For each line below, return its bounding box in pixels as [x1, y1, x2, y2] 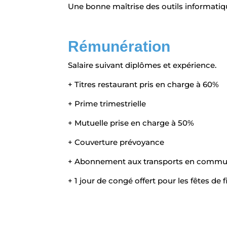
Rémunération [68, 38, 171, 55]
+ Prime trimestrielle [68, 99, 146, 109]
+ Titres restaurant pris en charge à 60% [68, 80, 219, 90]
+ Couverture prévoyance [68, 137, 165, 147]
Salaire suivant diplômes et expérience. [68, 60, 217, 70]
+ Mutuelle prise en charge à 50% [68, 118, 195, 128]
